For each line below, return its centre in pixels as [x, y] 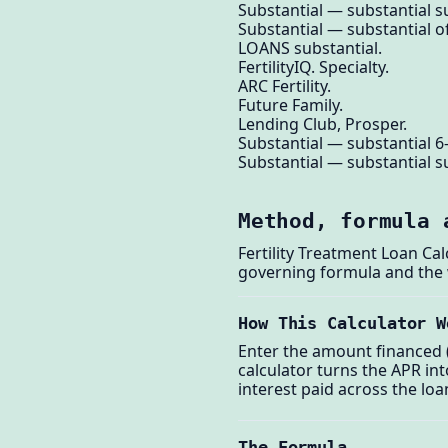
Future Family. [290, 105]
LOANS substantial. [310, 48]
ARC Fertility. [284, 86]
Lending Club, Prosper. [322, 124]
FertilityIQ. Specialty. [313, 67]
